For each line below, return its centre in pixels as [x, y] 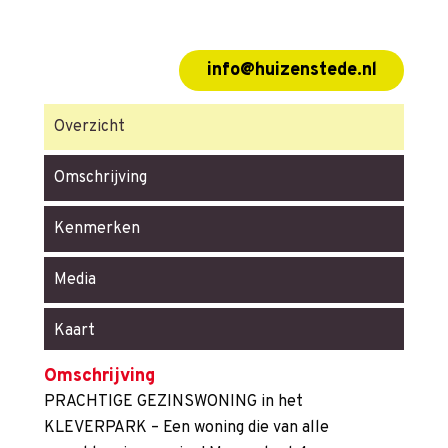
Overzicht [89, 127]
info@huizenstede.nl [291, 70]
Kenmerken [97, 229]
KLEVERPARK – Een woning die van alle [186, 428]
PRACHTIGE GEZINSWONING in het [173, 402]
